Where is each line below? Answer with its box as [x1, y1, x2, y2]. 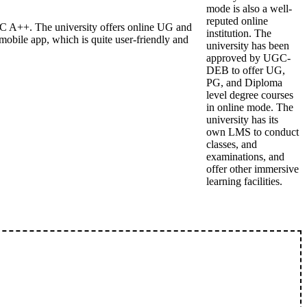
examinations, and [206, 151, 284, 162]
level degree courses [206, 89, 293, 101]
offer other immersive [206, 163, 299, 175]
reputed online [206, 15, 268, 27]
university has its [206, 114, 278, 125]
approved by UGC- [206, 52, 291, 64]
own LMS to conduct [206, 126, 299, 138]
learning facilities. [206, 175, 282, 187]
